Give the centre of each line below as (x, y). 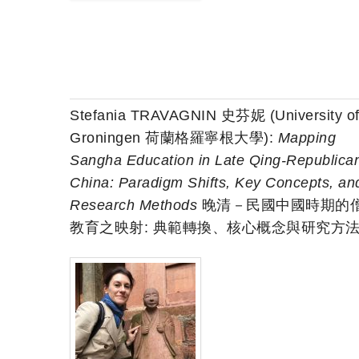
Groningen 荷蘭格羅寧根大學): (174, 138)
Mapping (307, 138)
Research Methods (133, 206)
